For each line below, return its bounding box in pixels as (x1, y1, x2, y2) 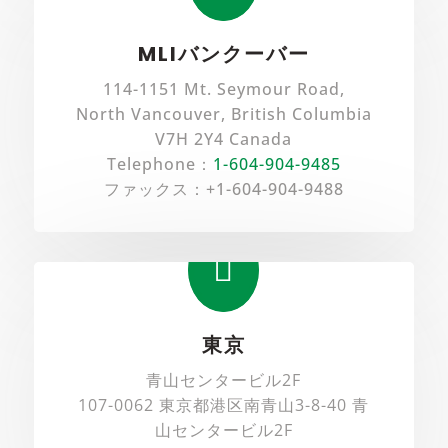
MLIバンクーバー (137, 39, 310, 68)
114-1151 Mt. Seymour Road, (102, 77, 345, 100)
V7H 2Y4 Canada (155, 127, 293, 150)
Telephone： (106, 152, 213, 175)
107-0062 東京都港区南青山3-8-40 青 (78, 393, 370, 416)
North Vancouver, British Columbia (75, 102, 372, 125)
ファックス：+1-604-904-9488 (103, 177, 344, 200)
